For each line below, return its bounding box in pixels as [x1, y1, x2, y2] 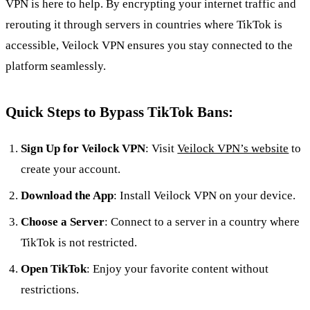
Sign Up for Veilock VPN [21, 142, 146, 156]
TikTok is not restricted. [21, 236, 138, 250]
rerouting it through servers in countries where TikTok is [6, 17, 282, 31]
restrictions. [21, 283, 80, 297]
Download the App [21, 189, 114, 203]
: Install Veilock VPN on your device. [113, 189, 296, 203]
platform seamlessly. [6, 59, 106, 73]
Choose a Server [21, 215, 105, 229]
